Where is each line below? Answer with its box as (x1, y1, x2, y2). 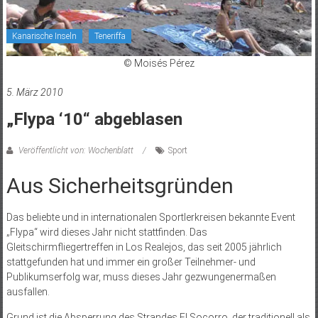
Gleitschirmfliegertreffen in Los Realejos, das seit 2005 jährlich (6, 241, 282, 253)
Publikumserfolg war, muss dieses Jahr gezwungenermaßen (6, 271, 276, 283)
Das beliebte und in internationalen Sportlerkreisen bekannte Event (6, 212, 295, 224)
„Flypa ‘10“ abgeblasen (6, 109, 182, 130)
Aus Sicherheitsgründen (6, 173, 234, 199)
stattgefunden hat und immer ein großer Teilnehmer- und (6, 256, 256, 268)
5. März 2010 (6, 87, 63, 99)
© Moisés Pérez (124, 57, 194, 70)
